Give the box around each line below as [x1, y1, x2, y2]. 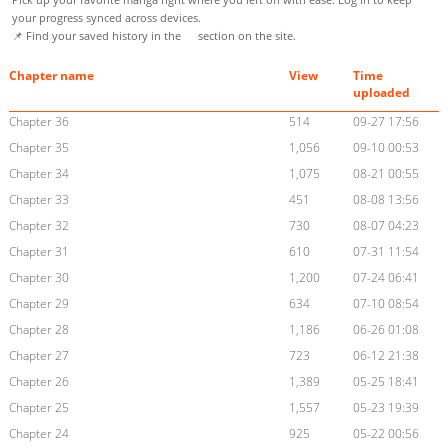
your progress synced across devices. [12, 10, 201, 26]
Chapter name [8, 67, 94, 85]
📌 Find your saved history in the [12, 28, 184, 44]
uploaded [353, 84, 411, 102]
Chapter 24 [8, 425, 69, 443]
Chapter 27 [8, 347, 69, 365]
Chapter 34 [8, 165, 69, 183]
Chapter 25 [8, 399, 69, 417]
